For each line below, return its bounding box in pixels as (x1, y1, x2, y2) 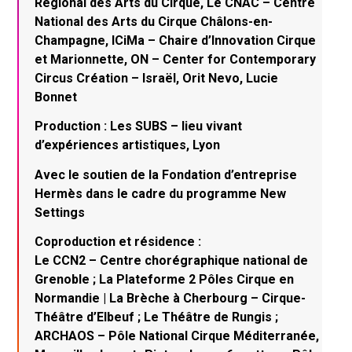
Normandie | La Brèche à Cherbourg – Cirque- (35, 291, 306, 306)
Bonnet (35, 89, 78, 104)
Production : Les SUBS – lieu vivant (35, 119, 243, 134)
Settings (35, 204, 86, 220)
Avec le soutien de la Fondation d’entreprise (35, 167, 298, 182)
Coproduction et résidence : (35, 234, 202, 250)
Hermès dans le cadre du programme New (35, 185, 287, 201)
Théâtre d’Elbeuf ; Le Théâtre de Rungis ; (35, 310, 279, 325)
